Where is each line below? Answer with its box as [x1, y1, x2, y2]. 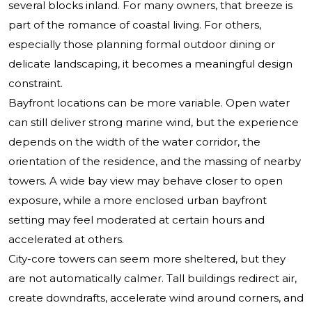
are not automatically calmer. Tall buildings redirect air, [8, 272, 297, 286]
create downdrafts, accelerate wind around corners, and [8, 291, 304, 305]
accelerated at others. [8, 233, 124, 247]
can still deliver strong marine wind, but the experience [8, 116, 299, 130]
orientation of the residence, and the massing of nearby [8, 155, 301, 169]
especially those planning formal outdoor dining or [8, 38, 275, 52]
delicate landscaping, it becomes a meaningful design [8, 57, 292, 71]
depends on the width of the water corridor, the [8, 135, 260, 149]
